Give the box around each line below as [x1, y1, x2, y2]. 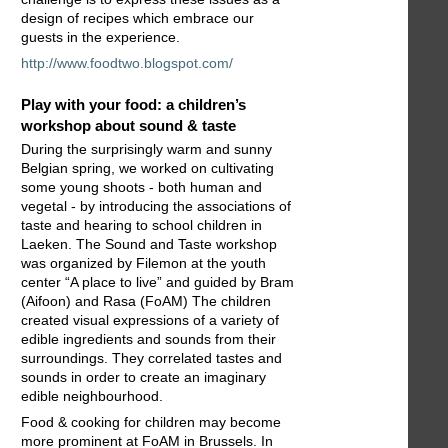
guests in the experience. [21, 29, 180, 46]
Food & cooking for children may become [21, 414, 281, 431]
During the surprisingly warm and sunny [21, 141, 272, 158]
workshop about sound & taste [21, 116, 236, 134]
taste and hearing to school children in [21, 217, 262, 234]
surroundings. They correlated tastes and [21, 350, 282, 367]
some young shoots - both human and [21, 179, 262, 196]
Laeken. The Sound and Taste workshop [21, 236, 277, 253]
